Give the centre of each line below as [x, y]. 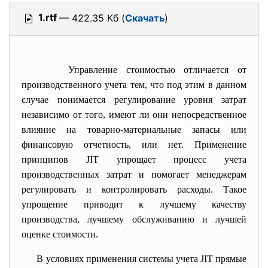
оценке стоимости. [60, 234]
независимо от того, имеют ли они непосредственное [134, 115]
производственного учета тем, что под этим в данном [134, 85]
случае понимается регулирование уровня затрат [134, 100]
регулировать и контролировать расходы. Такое [134, 189]
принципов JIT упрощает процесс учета [134, 159]
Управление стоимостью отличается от [157, 70]
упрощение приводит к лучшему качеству [134, 204]
